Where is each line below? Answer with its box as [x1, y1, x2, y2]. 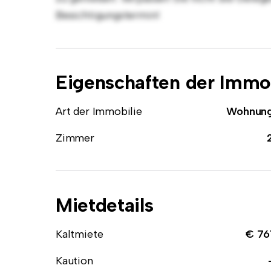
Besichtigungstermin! [56, 8, 160, 22]
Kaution [56, 254, 93, 267]
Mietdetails [56, 194, 154, 217]
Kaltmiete [56, 227, 103, 241]
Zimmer [56, 131, 94, 145]
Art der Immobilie [56, 105, 142, 118]
